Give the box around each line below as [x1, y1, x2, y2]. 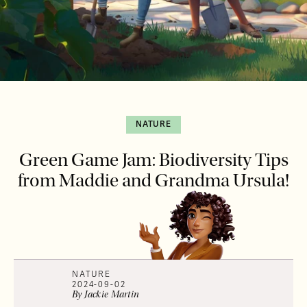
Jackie [84, 288, 109, 300]
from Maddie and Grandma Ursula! [18, 169, 289, 191]
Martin [110, 288, 140, 300]
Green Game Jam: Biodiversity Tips [19, 148, 288, 171]
